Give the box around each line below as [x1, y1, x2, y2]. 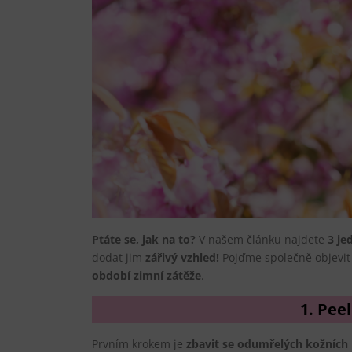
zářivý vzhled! [145, 249, 219, 265]
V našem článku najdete [196, 231, 328, 247]
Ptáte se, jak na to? [92, 231, 196, 247]
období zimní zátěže [92, 267, 201, 283]
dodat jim [92, 249, 145, 265]
